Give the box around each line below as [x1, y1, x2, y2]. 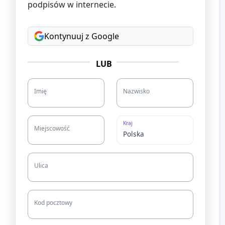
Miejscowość [34, 124, 70, 133]
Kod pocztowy [34, 198, 72, 207]
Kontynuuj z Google [44, 30, 119, 42]
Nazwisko [123, 86, 150, 95]
